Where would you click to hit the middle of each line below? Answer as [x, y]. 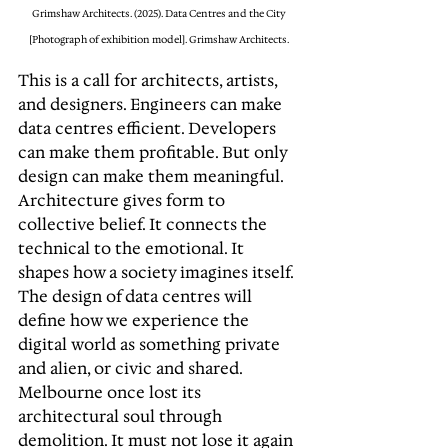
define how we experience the [135, 319]
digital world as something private [151, 343]
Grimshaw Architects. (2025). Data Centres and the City [160, 13]
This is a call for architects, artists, [149, 79]
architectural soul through [122, 415]
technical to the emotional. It [133, 247]
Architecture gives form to [123, 199]
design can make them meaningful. [152, 175]
